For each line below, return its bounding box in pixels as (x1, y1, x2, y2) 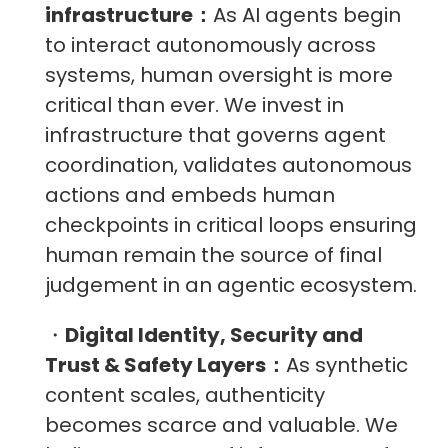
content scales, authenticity (45, 381, 325, 410)
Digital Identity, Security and (65, 321, 363, 350)
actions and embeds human (45, 181, 335, 210)
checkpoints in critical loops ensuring (45, 211, 417, 240)
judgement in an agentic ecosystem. (45, 271, 417, 300)
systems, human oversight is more (45, 61, 393, 90)
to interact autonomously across (45, 31, 376, 60)
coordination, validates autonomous (45, 151, 412, 180)
